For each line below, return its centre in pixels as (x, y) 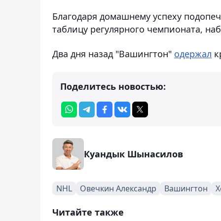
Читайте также (88, 212)
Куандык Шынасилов (133, 154)
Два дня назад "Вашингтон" (113, 54)
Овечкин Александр (118, 188)
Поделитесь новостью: (113, 86)
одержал (193, 54)
